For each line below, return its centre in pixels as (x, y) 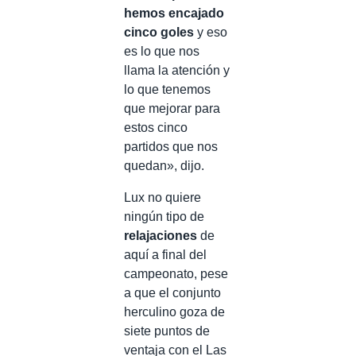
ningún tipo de (164, 216)
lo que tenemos (167, 89)
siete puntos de (167, 331)
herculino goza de (174, 311)
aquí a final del (165, 254)
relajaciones (161, 235)
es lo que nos (162, 51)
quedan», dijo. (164, 165)
